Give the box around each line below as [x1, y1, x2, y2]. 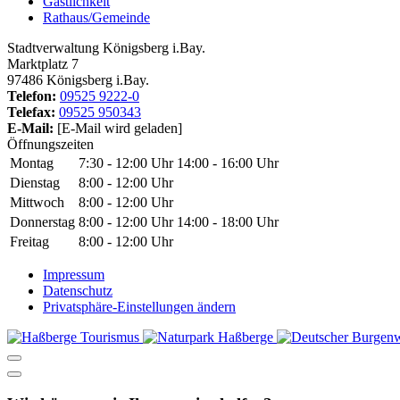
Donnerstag [10, 214, 75, 230]
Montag [10, 155, 54, 171]
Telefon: [7, 88, 56, 104]
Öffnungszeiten [7, 137, 94, 153]
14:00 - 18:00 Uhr [177, 214, 279, 230]
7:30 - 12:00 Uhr [79, 155, 173, 171]
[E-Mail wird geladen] [57, 121, 182, 137]
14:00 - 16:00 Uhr [177, 155, 279, 171]
